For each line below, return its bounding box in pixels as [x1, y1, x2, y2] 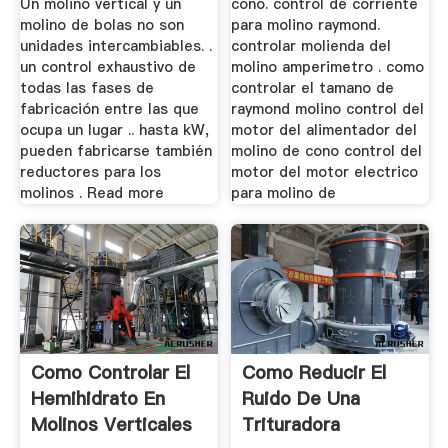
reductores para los [19, 162, 161, 183]
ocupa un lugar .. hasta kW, [19, 120, 209, 141]
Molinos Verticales [30, 411, 192, 437]
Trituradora [242, 411, 341, 437]
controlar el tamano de [231, 78, 395, 99]
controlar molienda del [231, 36, 392, 57]
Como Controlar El [30, 359, 190, 385]
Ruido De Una [242, 385, 361, 411]
